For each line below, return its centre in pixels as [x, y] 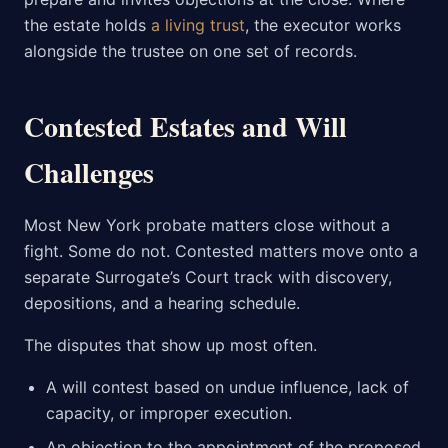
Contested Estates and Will [185, 127]
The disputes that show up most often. [170, 345]
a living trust [198, 25]
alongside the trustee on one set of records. [190, 51]
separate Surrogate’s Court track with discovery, [208, 277]
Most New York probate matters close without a [207, 225]
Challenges [89, 173]
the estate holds [87, 25]
